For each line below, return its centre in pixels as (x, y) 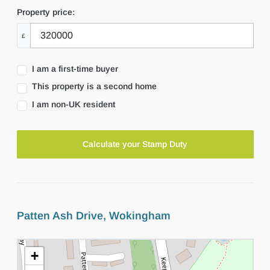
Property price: (46, 12)
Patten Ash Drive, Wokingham (93, 215)
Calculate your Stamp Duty (135, 144)
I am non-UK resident (73, 104)
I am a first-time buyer (75, 69)
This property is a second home (94, 86)
